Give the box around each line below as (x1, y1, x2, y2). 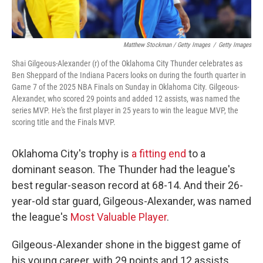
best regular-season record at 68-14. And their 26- (12, 179, 243, 191)
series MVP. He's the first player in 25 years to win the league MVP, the (12, 106, 238, 115)
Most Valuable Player (70, 211, 167, 223)
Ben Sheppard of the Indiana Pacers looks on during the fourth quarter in (12, 70, 246, 80)
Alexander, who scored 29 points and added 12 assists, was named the (12, 94, 240, 103)
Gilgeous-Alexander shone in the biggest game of (12, 238, 241, 251)
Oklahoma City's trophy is (12, 147, 131, 160)
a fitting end (131, 147, 186, 160)
